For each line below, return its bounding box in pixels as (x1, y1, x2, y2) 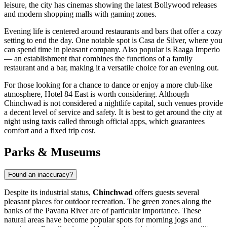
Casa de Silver (139, 36, 184, 45)
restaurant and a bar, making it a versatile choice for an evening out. (4, 63, 219, 72)
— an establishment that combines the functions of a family (4, 54, 193, 63)
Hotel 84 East (45, 90, 88, 99)
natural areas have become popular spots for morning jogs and (4, 215, 202, 224)
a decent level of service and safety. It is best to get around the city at (4, 108, 222, 117)
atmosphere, (4, 90, 45, 99)
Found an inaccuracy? (8, 171, 73, 179)
